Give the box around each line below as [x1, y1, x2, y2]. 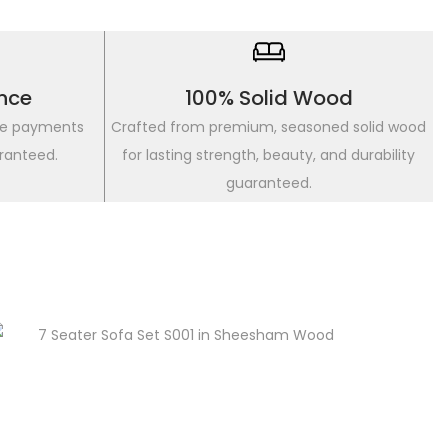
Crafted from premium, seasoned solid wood [111, 117, 427, 137]
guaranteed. [225, 173, 312, 193]
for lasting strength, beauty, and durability [122, 145, 416, 165]
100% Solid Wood [184, 84, 353, 112]
